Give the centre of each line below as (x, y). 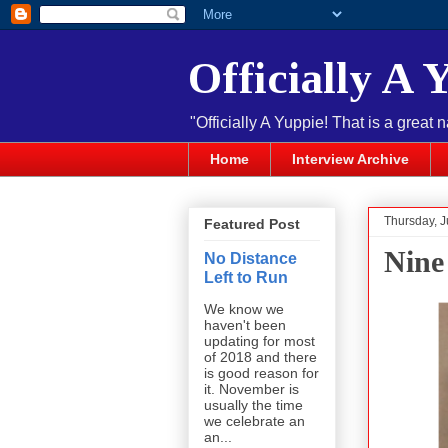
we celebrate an (254, 421)
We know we (244, 309)
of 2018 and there (260, 357)
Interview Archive (350, 159)
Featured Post (252, 224)
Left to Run (246, 277)
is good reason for (261, 373)
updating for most (259, 341)
